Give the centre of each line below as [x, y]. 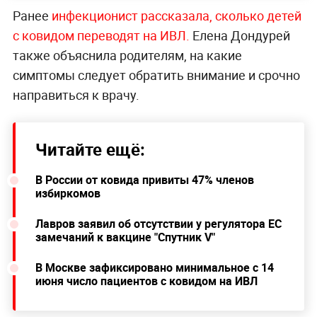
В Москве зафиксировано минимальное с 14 [154, 267]
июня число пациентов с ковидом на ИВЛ [146, 281]
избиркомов [68, 193]
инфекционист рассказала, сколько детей [176, 15]
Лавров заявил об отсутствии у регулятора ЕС [158, 223]
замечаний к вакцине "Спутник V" [125, 237]
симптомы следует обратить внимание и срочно [156, 75]
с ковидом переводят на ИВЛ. [102, 35]
